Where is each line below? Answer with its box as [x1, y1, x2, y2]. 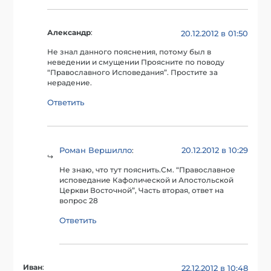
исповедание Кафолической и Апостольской [59, 175, 234, 184]
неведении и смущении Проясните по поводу [47, 58, 225, 67]
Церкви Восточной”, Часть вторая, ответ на [59, 186, 224, 195]
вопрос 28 [59, 196, 99, 205]
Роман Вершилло [59, 145, 132, 155]
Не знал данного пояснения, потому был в [47, 48, 212, 57]
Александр [47, 28, 91, 37]
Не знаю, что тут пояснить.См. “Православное [59, 165, 236, 174]
